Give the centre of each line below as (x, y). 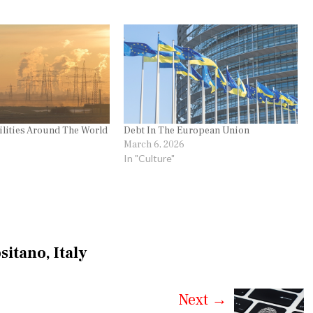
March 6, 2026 (154, 145)
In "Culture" (150, 159)
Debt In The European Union (187, 131)
